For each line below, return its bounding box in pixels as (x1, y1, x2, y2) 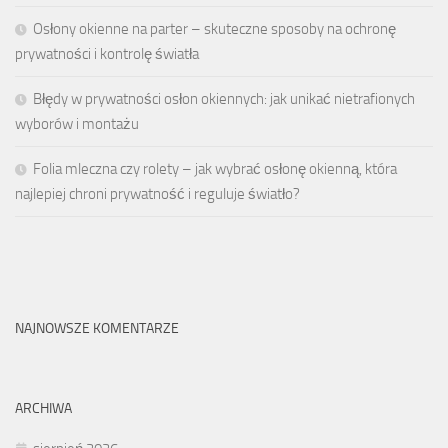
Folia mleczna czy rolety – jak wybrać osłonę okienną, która (33, 159, 397, 178)
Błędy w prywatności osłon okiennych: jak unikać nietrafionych (33, 89, 415, 108)
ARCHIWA (15, 399, 72, 417)
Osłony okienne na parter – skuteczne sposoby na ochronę (33, 19, 396, 38)
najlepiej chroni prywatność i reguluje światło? (15, 184, 300, 203)
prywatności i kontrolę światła (15, 44, 199, 63)
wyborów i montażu (15, 114, 139, 133)
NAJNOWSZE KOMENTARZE (15, 319, 179, 337)
